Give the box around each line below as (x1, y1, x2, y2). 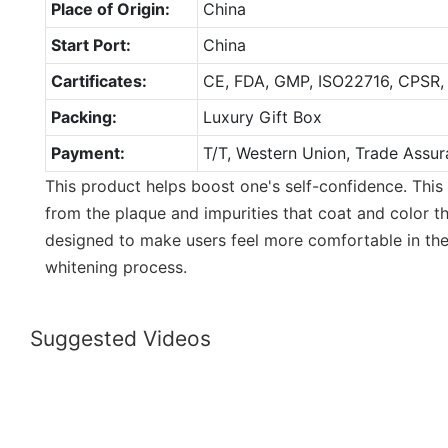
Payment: (50, 142, 125, 163)
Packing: (50, 106, 117, 127)
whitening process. (45, 256, 187, 277)
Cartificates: (50, 70, 147, 91)
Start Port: (50, 34, 131, 55)
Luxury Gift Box (202, 106, 322, 127)
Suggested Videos (30, 326, 211, 352)
